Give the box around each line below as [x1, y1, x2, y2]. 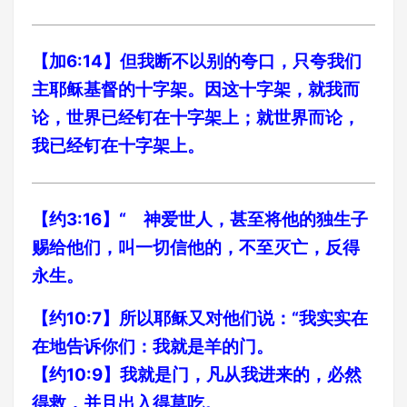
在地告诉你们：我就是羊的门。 [32, 336, 273, 357]
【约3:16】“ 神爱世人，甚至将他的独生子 [32, 209, 368, 230]
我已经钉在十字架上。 [32, 135, 204, 156]
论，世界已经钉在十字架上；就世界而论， [32, 107, 360, 128]
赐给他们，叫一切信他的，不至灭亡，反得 [32, 237, 360, 258]
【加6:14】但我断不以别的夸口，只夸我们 [32, 51, 362, 72]
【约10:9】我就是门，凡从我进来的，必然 [32, 364, 362, 385]
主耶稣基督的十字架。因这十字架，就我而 [32, 79, 360, 100]
